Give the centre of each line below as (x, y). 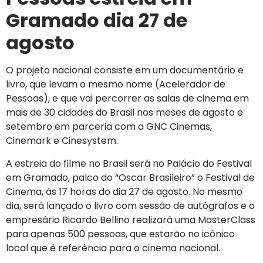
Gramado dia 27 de (97, 21)
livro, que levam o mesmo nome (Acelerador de (116, 85)
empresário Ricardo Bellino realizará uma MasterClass (131, 220)
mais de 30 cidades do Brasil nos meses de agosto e (124, 113)
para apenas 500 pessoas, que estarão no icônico (120, 234)
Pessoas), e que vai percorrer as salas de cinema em (127, 99)
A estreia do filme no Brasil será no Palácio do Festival (129, 163)
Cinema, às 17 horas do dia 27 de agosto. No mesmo (124, 191)
